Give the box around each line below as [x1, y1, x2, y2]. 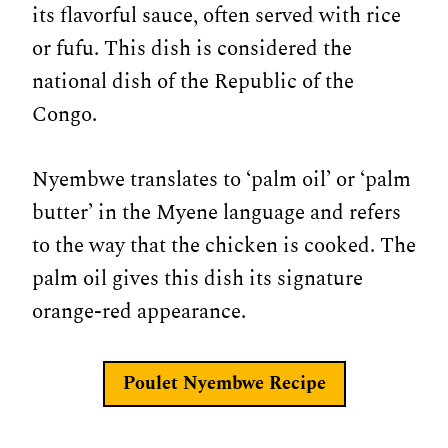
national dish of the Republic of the [32, 66, 354, 99]
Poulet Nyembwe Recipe [122, 370, 326, 398]
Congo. [32, 99, 97, 132]
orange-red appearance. [32, 296, 246, 329]
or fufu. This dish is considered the [32, 33, 352, 66]
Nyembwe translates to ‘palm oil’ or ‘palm [32, 164, 411, 197]
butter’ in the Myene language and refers [32, 197, 401, 230]
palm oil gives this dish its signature [32, 263, 363, 296]
